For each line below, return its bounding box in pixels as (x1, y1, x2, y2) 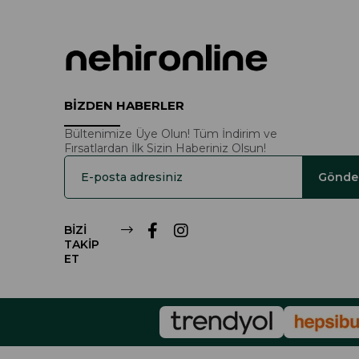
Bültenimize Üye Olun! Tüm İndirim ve (63, 127, 277, 142)
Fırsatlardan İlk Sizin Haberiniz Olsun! (63, 141, 266, 156)
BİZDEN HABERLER (63, 98, 184, 114)
